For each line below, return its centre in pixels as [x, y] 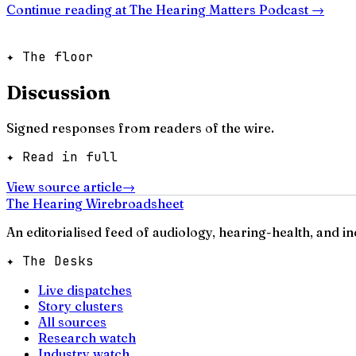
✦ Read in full [62, 157]
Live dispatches [85, 290]
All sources [72, 321]
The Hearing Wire [60, 203]
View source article [64, 186]
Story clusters [81, 306]
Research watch [87, 337]
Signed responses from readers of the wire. [140, 128]
